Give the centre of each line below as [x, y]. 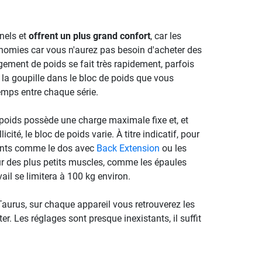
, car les [166, 36]
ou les [173, 148]
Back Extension [128, 148]
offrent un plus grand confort [89, 36]
